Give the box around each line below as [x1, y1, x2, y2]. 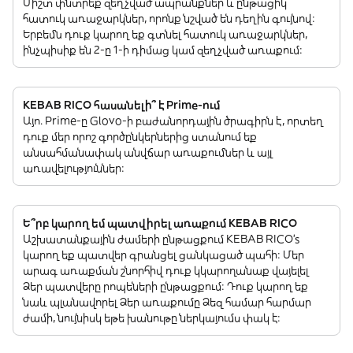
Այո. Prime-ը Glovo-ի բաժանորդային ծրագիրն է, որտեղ [23, 113, 323, 128]
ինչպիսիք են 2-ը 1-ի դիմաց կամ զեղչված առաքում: [23, 43, 303, 57]
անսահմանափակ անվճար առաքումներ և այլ [23, 145, 273, 159]
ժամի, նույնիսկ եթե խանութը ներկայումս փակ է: [23, 310, 281, 325]
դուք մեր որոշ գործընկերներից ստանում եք [23, 129, 257, 143]
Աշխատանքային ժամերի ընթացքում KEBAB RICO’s [23, 232, 299, 246]
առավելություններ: [23, 161, 124, 175]
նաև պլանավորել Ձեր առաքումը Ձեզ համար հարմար [23, 295, 311, 309]
